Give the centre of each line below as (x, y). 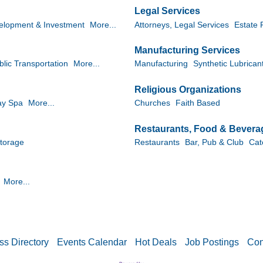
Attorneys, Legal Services (182, 25)
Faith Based (198, 103)
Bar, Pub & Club (214, 143)
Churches (152, 103)
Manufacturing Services (187, 50)
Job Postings (212, 242)
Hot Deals (156, 242)
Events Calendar (92, 242)
